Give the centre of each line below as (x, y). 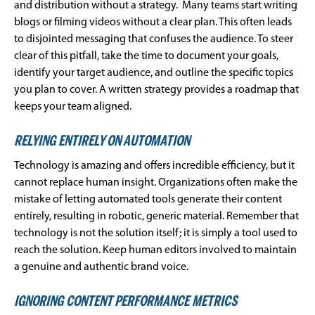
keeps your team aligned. (73, 107)
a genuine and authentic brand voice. (101, 268)
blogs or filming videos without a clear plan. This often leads (153, 23)
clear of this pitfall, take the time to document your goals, (146, 57)
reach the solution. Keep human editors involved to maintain (155, 251)
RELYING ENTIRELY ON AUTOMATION (102, 142)
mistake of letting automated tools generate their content (148, 200)
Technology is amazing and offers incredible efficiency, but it (154, 166)
